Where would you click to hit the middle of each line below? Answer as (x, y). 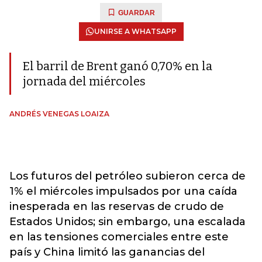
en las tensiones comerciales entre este (119, 237)
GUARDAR (137, 13)
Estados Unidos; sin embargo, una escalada (127, 222)
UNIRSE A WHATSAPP (135, 31)
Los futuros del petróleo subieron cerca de (127, 176)
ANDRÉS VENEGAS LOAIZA (59, 114)
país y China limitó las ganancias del (107, 252)
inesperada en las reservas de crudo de (117, 206)
